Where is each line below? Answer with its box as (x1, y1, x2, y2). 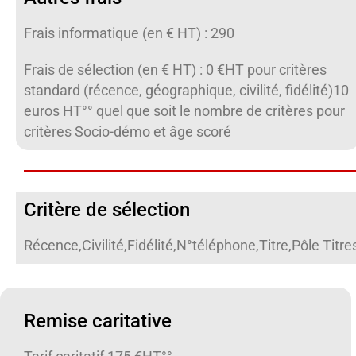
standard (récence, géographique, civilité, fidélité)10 (24, 83, 349, 99)
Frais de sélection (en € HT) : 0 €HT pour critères (24, 62, 327, 78)
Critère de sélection (24, 199, 190, 221)
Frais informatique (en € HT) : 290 (24, 25, 234, 41)
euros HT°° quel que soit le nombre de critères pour (24, 103, 345, 119)
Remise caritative (24, 310, 172, 332)
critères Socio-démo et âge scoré (24, 124, 231, 140)
